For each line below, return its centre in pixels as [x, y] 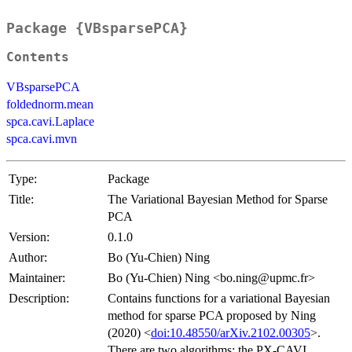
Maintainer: [37, 278]
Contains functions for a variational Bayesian [219, 299]
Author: [28, 258]
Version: [29, 237]
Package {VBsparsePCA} [97, 28]
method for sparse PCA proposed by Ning [212, 316]
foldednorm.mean [50, 104]
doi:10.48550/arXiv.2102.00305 [231, 333]
